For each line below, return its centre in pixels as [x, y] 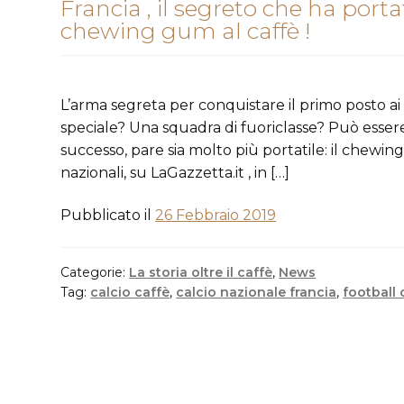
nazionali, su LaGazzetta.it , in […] [175, 172]
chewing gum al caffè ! [186, 31]
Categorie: [95, 273]
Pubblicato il [108, 216]
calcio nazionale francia [257, 293]
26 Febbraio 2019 [216, 216]
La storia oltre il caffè [201, 273]
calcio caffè [130, 293]
